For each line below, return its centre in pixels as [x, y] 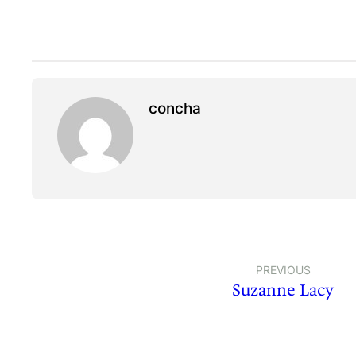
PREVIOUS [283, 270]
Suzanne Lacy [283, 290]
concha [175, 109]
